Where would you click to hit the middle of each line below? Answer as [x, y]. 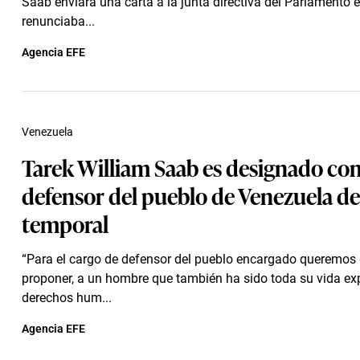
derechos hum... [67, 298]
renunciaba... [58, 21]
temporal [65, 223]
